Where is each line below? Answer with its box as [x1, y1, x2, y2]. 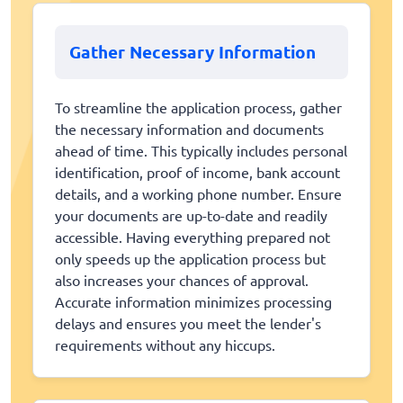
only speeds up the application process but [55, 249, 326, 268]
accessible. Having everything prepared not [55, 228, 330, 246]
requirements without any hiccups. [55, 336, 275, 354]
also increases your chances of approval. [55, 271, 309, 290]
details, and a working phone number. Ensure [55, 184, 342, 203]
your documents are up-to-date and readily [55, 206, 327, 225]
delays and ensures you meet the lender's [55, 314, 321, 333]
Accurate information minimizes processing [55, 292, 332, 311]
